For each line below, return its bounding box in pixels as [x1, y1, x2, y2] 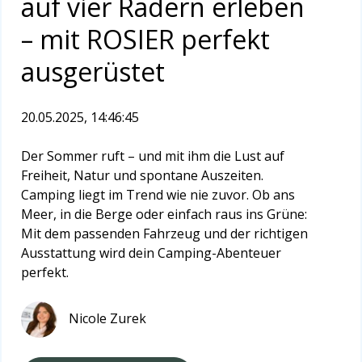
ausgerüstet [21, 53, 165, 89]
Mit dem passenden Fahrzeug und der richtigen [21, 224, 308, 242]
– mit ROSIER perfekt [21, 21, 270, 57]
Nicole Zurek [69, 309, 146, 327]
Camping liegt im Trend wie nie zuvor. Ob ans [21, 185, 295, 204]
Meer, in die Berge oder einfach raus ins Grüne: [21, 204, 307, 223]
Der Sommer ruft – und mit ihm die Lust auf [21, 146, 284, 165]
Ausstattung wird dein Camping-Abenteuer [21, 243, 281, 262]
